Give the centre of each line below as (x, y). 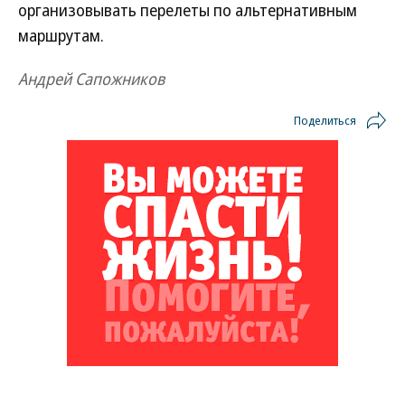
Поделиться (325, 120)
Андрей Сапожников (91, 79)
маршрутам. (61, 35)
